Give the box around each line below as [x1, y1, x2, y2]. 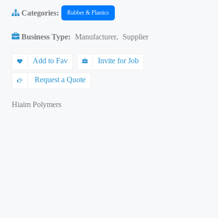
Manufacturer [75, 33, 116, 41]
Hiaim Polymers [12, 100, 61, 109]
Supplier [123, 33, 148, 41]
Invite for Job [98, 56, 139, 65]
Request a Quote [33, 75, 86, 84]
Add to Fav [33, 56, 68, 65]
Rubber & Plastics [67, 9, 109, 16]
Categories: [19, 8, 59, 17]
